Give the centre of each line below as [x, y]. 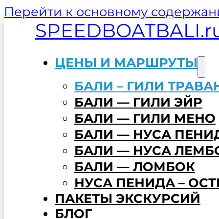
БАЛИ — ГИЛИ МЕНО [145, 118]
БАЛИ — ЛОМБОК [135, 166]
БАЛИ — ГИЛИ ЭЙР [138, 102]
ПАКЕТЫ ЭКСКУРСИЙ [128, 198]
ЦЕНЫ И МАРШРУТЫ [126, 62]
